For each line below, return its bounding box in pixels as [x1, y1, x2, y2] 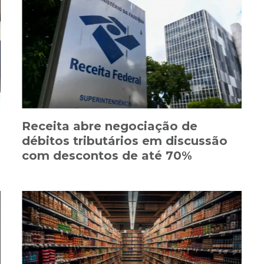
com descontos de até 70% [22, 148, 192, 163]
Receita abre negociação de [22, 119, 197, 134]
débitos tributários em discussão [22, 134, 227, 148]
